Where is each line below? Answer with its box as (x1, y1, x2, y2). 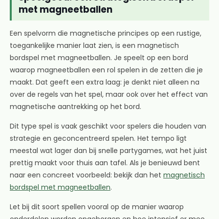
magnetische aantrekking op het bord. (10, 102, 141, 111)
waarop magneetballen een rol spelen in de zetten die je (10, 65, 203, 75)
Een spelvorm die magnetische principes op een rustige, (10, 28, 201, 38)
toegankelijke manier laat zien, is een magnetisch (10, 41, 179, 50)
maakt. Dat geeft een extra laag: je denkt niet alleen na (10, 77, 199, 87)
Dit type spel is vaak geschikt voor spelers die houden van (10, 121, 206, 131)
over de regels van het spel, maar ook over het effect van (10, 89, 208, 99)
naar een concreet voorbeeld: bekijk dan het (10, 170, 163, 180)
